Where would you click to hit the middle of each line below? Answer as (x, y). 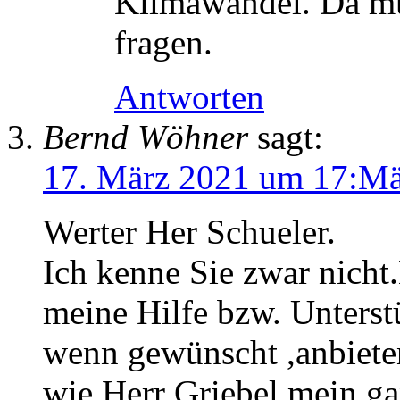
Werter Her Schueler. (189, 232)
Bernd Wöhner (146, 137)
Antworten (189, 97)
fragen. (163, 43)
